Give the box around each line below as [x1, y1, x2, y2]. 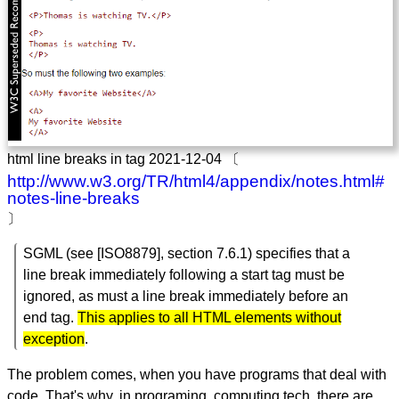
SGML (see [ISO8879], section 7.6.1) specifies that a [23, 245, 350, 261]
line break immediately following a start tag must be [23, 266, 345, 282]
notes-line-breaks [7, 188, 140, 208]
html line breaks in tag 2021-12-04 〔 [7, 151, 240, 167]
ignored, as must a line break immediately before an [23, 288, 348, 304]
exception [23, 330, 85, 346]
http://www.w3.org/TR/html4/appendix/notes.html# [7, 171, 385, 191]
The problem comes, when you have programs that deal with [7, 366, 387, 382]
